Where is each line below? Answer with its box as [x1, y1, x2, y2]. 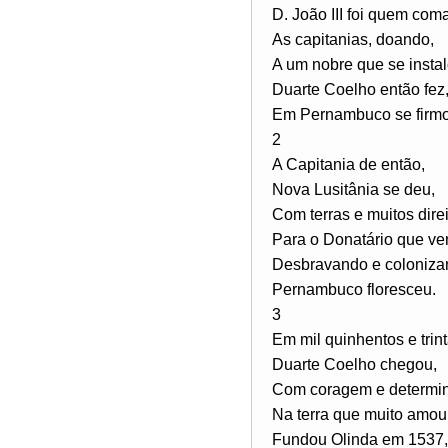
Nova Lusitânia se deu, [272, 180, 435, 198]
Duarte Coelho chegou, [272, 355, 437, 373]
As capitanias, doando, [272, 30, 434, 48]
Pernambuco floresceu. [272, 280, 436, 298]
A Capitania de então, [272, 155, 425, 173]
